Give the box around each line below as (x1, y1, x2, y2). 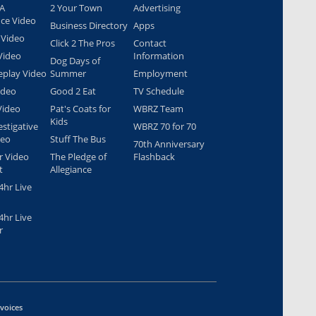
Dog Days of (50, 54, 100, 68)
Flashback (133, 150, 175, 164)
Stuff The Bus (50, 133, 106, 146)
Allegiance (50, 163, 92, 176)
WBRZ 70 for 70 (133, 120, 196, 133)
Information (133, 49, 184, 63)
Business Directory (50, 19, 128, 32)
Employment (133, 67, 188, 80)
